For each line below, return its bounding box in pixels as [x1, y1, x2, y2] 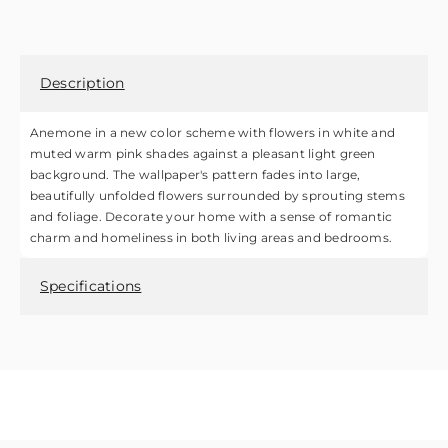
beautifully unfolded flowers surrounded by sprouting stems [30, 188, 405, 203]
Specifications [40, 277, 142, 295]
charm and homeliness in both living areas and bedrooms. [30, 230, 393, 245]
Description [40, 74, 125, 92]
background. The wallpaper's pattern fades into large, [30, 167, 361, 182]
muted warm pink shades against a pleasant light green [30, 146, 376, 161]
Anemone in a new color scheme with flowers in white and [30, 125, 396, 140]
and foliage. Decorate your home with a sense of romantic [30, 209, 393, 224]
